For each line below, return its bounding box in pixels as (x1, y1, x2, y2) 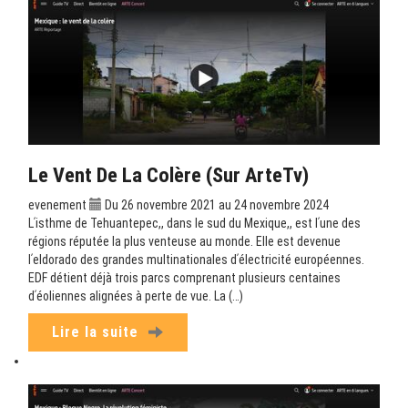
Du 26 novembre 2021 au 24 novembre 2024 (102, 198, 329, 213)
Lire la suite (52, 323, 143, 342)
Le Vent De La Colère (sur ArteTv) (28, 163, 309, 188)
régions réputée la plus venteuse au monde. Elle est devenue (28, 234, 341, 250)
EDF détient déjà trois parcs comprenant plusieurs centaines (28, 270, 341, 286)
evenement (28, 198, 87, 213)
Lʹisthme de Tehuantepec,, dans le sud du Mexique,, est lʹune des (28, 216, 361, 231)
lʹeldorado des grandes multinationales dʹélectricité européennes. (28, 252, 364, 268)
